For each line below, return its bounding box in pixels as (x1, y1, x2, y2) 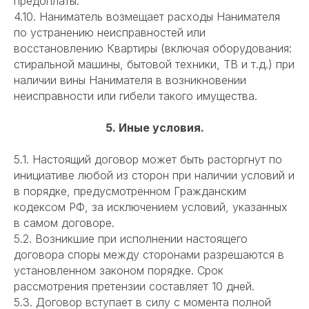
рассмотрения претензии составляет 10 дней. (14, 279, 255, 294)
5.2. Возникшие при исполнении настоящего (14, 232, 248, 246)
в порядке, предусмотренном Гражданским (14, 184, 246, 199)
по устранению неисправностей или (14, 26, 206, 40)
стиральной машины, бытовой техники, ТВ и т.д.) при (14, 57, 295, 72)
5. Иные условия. (105, 121, 204, 135)
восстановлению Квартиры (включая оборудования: (14, 41, 292, 56)
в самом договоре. (14, 216, 114, 230)
